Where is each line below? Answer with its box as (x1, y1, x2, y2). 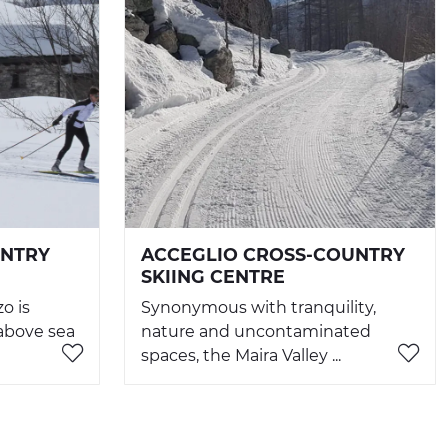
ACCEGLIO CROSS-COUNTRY (141, 244, 405, 266)
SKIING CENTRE (141, 266, 285, 288)
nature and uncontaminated (141, 322, 371, 342)
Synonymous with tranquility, (141, 298, 376, 318)
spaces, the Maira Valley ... (141, 346, 341, 366)
